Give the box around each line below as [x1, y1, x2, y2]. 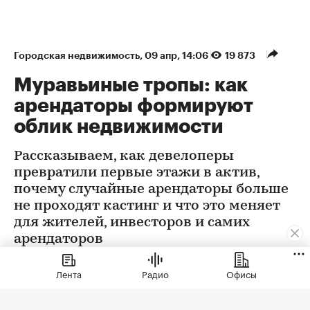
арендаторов [14, 232, 103, 247]
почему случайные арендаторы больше [14, 183, 289, 197]
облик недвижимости [14, 117, 224, 137]
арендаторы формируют [14, 96, 253, 116]
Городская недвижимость [14, 51, 140, 61]
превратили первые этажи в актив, [14, 166, 259, 181]
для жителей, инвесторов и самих [14, 216, 250, 230]
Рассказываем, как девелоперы [14, 149, 234, 164]
